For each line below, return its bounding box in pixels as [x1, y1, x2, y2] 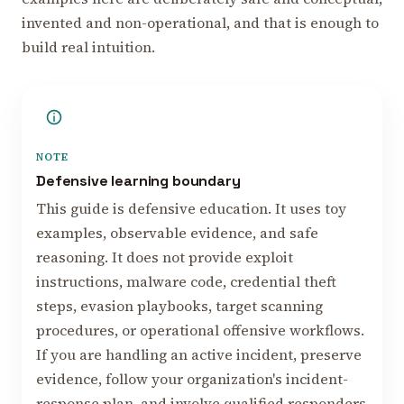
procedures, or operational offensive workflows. [36, 320, 364, 341]
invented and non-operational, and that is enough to [22, 13, 379, 32]
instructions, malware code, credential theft [36, 271, 336, 292]
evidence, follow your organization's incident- [36, 369, 348, 390]
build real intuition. [22, 37, 155, 57]
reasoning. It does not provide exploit [36, 247, 293, 268]
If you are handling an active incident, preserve [36, 344, 362, 365]
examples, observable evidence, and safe [36, 223, 318, 243]
